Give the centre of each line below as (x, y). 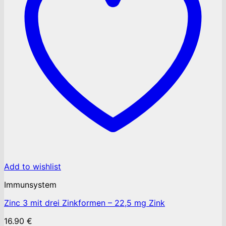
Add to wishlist (33, 167)
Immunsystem (30, 185)
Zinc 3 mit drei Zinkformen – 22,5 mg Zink (84, 203)
